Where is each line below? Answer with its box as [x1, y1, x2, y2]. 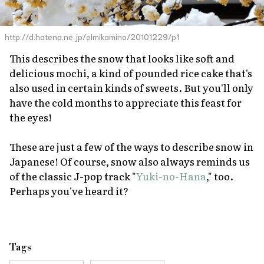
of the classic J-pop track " [9, 168, 136, 183]
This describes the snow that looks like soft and [9, 50, 235, 65]
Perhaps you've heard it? [9, 183, 128, 198]
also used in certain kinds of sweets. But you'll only [9, 80, 253, 95]
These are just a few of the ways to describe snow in [9, 138, 253, 154]
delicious [9, 65, 56, 80]
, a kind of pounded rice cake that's [87, 65, 252, 80]
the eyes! [9, 109, 52, 124]
